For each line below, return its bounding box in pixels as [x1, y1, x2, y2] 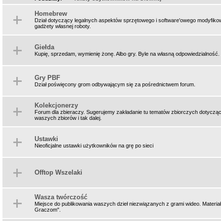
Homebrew [35, 10, 67, 17]
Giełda [35, 43, 54, 51]
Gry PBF [35, 74, 60, 81]
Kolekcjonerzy [35, 102, 78, 109]
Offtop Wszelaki [35, 169, 82, 176]
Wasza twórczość [35, 193, 87, 201]
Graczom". [35, 207, 61, 213]
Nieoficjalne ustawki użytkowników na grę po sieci [35, 143, 153, 148]
